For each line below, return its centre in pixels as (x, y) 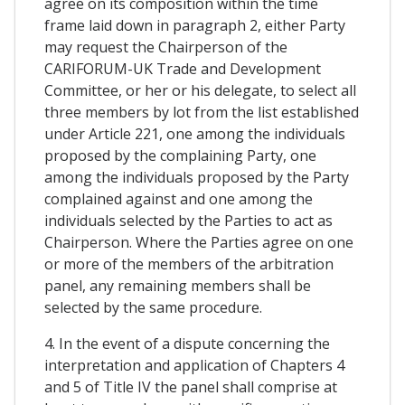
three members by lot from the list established (202, 112)
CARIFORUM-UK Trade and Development (183, 68)
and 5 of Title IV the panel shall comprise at (191, 386)
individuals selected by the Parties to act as (188, 220)
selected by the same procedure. (153, 307)
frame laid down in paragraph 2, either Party (195, 25)
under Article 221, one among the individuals (195, 133)
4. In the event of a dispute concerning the (187, 343)
